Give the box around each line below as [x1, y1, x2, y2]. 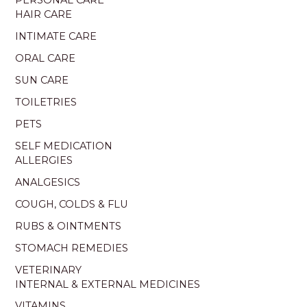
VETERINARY [15, 263, 82, 276]
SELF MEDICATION [15, 139, 113, 152]
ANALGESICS [15, 175, 81, 188]
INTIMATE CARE [15, 30, 97, 43]
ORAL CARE [15, 52, 76, 65]
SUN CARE [15, 74, 69, 87]
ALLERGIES [15, 153, 73, 167]
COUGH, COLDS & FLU [15, 197, 129, 210]
